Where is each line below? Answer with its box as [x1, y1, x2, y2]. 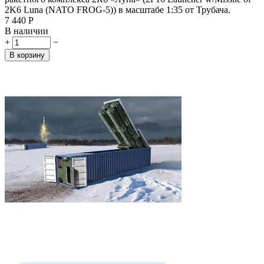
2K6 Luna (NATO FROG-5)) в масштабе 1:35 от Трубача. [5, 4, 230, 15]
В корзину [9, 50, 45, 60]
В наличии [5, 25, 48, 36]
